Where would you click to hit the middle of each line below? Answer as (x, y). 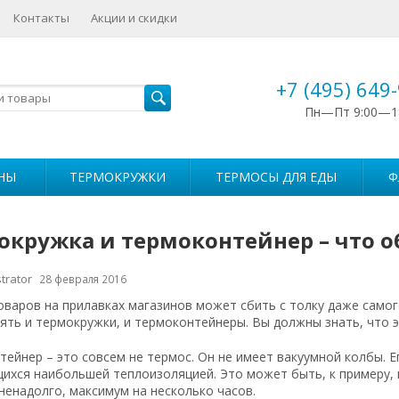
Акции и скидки (134, 18)
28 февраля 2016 (82, 279)
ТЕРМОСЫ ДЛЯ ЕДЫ (276, 177)
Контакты (41, 18)
